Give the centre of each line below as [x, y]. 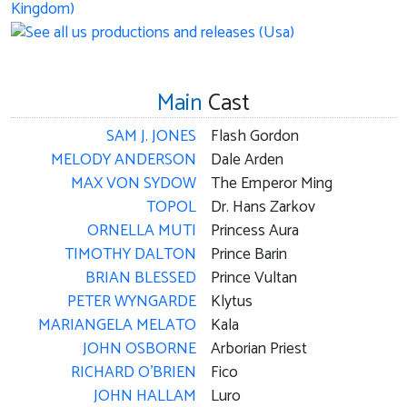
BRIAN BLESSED [141, 278]
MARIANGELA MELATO [117, 325]
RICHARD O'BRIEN [134, 372]
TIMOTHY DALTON [130, 254]
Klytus [232, 302]
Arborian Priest [259, 349]
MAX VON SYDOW [134, 184]
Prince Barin [249, 254]
